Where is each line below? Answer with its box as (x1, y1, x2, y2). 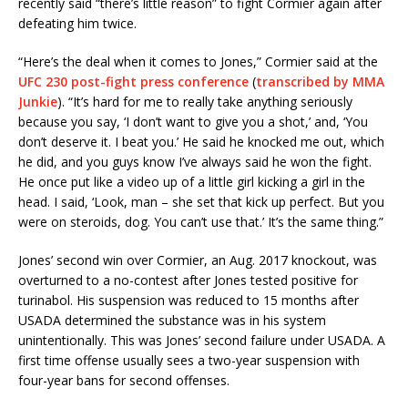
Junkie (18, 92, 57, 110)
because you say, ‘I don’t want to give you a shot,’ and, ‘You (18, 112, 368, 130)
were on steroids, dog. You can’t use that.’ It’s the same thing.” (18, 212, 383, 230)
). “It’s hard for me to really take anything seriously (57, 92, 352, 110)
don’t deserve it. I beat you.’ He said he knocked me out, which (18, 132, 384, 150)
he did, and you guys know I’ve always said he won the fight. (18, 152, 372, 170)
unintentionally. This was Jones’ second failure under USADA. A (18, 331, 385, 349)
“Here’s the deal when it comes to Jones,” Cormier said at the (18, 52, 378, 70)
